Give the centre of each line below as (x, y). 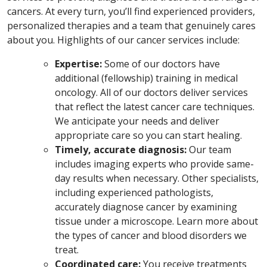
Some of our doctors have (162, 64)
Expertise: (80, 64)
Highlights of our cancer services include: (148, 40)
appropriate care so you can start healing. (148, 136)
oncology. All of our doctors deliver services (151, 93)
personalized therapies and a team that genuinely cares (131, 26)
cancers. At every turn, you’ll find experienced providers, (131, 12)
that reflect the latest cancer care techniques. (155, 107)
